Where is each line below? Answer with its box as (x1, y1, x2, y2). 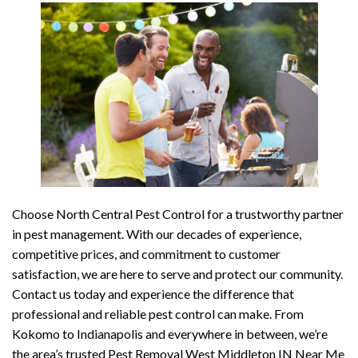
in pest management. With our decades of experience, (12, 226, 301, 242)
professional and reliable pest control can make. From (12, 306, 304, 322)
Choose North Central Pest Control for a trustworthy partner (12, 206, 344, 222)
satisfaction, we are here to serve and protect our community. (12, 266, 343, 282)
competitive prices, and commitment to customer (12, 246, 280, 262)
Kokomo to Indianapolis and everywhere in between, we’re (12, 326, 328, 342)
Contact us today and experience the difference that (12, 286, 294, 302)
